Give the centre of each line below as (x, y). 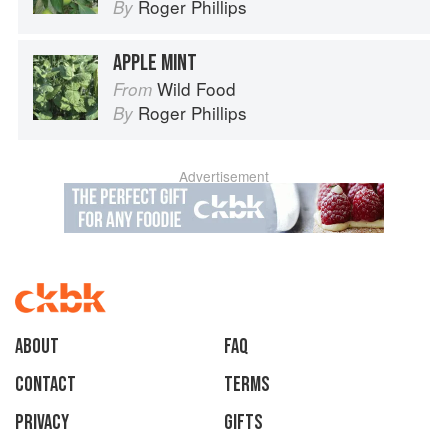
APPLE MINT (155, 63)
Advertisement (224, 176)
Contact (45, 385)
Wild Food (196, 89)
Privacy (42, 423)
